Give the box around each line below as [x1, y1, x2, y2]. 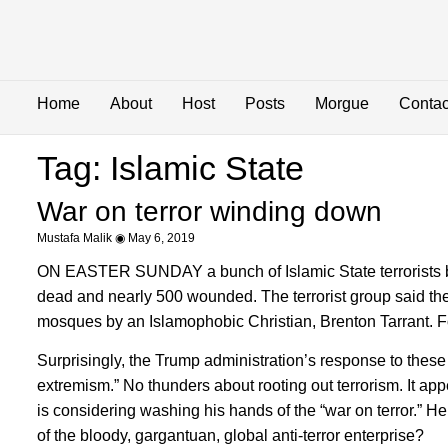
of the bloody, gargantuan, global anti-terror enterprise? [36, 427, 424, 445]
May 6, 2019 [124, 230, 195, 245]
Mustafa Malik [36, 230, 115, 245]
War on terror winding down [36, 195, 382, 227]
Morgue [314, 95, 369, 113]
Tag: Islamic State [36, 148, 304, 187]
